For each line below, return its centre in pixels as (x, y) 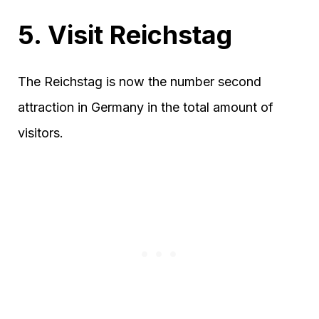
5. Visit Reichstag (125, 35)
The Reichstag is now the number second (140, 81)
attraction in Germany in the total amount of (146, 107)
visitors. (41, 132)
